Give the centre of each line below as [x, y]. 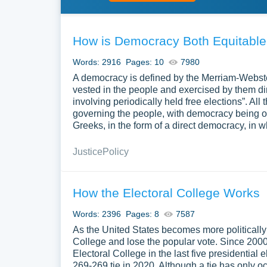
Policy [116, 152]
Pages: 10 [145, 62]
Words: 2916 [97, 62]
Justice [88, 152]
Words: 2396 [97, 214]
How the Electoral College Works [166, 193]
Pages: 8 [142, 214]
